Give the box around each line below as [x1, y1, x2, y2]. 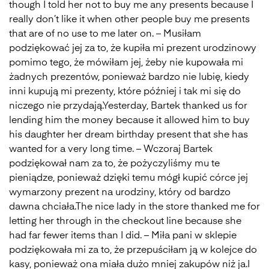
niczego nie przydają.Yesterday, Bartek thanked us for [9, 101, 247, 111]
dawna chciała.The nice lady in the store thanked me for [9, 202, 260, 212]
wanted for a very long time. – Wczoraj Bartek [9, 145, 213, 154]
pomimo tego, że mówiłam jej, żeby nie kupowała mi [9, 58, 243, 68]
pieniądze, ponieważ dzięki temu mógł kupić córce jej [9, 174, 248, 183]
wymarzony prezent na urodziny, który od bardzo [9, 188, 231, 198]
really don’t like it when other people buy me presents [9, 15, 250, 25]
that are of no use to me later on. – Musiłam [9, 29, 201, 39]
